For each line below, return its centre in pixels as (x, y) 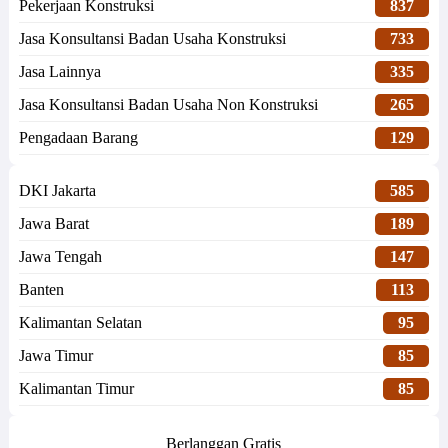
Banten (41, 290)
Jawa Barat (53, 224)
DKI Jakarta (57, 191)
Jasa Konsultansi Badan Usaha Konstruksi (152, 39)
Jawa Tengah (60, 257)
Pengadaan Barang (78, 138)
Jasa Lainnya (59, 72)
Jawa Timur (55, 356)
